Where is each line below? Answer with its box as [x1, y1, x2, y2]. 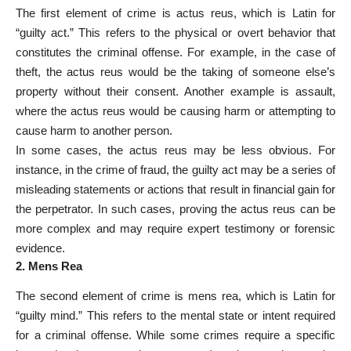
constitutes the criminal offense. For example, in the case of [16, 45, 335, 60]
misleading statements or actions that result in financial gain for [16, 183, 335, 197]
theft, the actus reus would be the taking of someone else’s [16, 65, 335, 79]
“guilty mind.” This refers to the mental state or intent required [16, 308, 335, 322]
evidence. [16, 241, 65, 255]
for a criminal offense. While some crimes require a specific [16, 327, 335, 342]
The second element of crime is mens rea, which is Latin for [16, 288, 335, 302]
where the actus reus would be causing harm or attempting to [16, 104, 335, 118]
